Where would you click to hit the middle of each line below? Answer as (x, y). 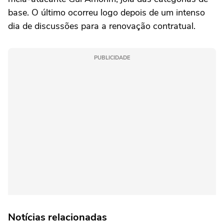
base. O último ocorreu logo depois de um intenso (106, 12)
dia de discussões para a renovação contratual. (102, 26)
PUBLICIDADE (112, 57)
